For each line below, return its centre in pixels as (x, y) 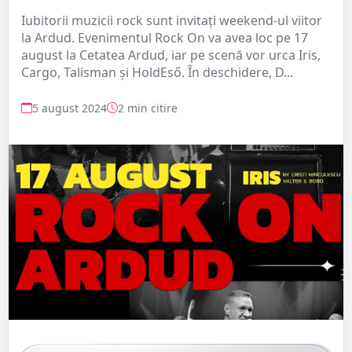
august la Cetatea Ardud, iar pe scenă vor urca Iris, (171, 55)
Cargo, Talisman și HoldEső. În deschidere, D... (157, 72)
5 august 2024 (70, 108)
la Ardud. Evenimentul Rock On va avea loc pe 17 (165, 37)
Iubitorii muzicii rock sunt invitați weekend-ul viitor (172, 20)
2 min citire (148, 108)
